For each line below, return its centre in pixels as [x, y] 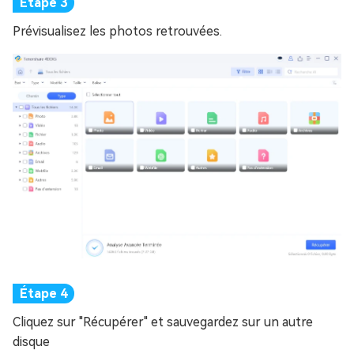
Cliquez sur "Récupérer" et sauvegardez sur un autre [163, 322]
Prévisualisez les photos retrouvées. [117, 31]
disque [31, 341]
